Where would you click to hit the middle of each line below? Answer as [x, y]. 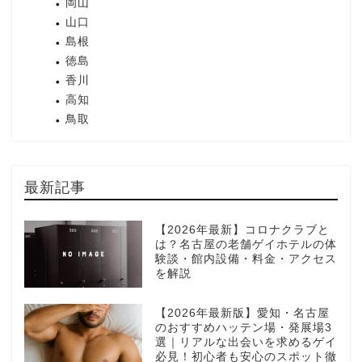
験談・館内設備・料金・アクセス [246, 259]
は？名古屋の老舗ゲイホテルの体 [246, 245]
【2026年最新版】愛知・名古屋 [242, 313]
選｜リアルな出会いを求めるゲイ [246, 342]
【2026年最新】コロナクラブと [242, 230]
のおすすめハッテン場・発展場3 [243, 327]
